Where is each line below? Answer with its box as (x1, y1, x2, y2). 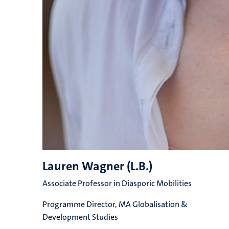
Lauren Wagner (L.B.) (42, 158, 152, 174)
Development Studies (42, 212, 118, 222)
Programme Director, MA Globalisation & (42, 199, 188, 210)
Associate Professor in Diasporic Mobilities (42, 178, 192, 189)
